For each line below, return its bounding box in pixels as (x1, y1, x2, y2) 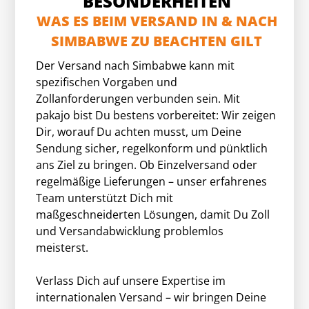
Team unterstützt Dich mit (36, 190, 174, 206)
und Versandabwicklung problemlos (36, 223, 224, 239)
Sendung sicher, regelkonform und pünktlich (36, 141, 268, 156)
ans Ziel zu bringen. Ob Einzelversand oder (36, 157, 258, 172)
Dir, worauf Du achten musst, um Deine (36, 124, 242, 139)
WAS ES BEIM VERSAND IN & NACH (36, 12, 277, 30)
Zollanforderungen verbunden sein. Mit (36, 91, 241, 106)
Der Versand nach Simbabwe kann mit (36, 58, 235, 73)
